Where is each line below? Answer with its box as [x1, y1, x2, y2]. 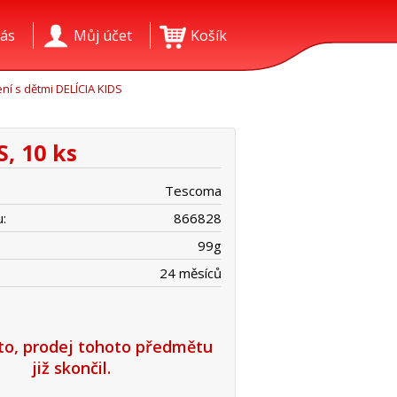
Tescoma [165, 182, 222, 199]
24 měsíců [160, 264, 222, 282]
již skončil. [31, 357, 111, 378]
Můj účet [74, 26, 132, 45]
